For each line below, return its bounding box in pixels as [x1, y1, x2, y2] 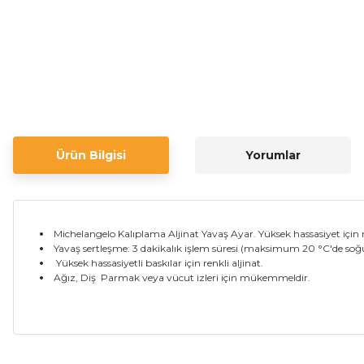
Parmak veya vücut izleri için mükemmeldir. [101, 271, 310, 284]
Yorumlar [245, 148, 301, 162]
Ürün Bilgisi [56, 148, 126, 162]
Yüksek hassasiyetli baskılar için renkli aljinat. [56, 257, 266, 269]
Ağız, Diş [54, 271, 101, 284]
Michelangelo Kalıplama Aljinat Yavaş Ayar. [54, 227, 258, 240]
